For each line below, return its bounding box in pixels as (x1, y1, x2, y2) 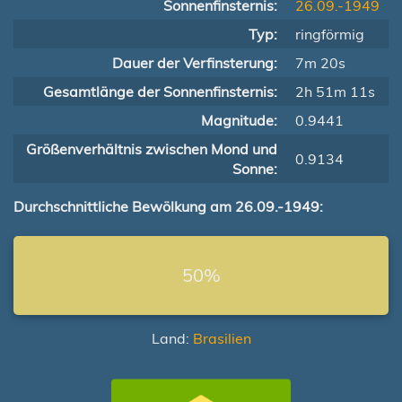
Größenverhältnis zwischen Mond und (26, 140, 277, 158)
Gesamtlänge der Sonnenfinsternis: (43, 83, 277, 100)
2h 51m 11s (295, 83, 375, 100)
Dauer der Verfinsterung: (112, 54, 277, 72)
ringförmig (295, 25, 364, 43)
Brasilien (192, 329, 251, 347)
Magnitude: (201, 111, 277, 129)
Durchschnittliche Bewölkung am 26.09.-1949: (13, 197, 323, 215)
